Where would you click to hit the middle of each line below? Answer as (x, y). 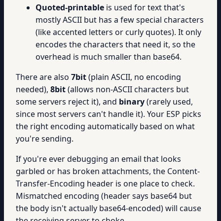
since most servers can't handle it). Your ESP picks (109, 114)
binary (132, 102)
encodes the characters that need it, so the (115, 44)
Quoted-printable (70, 7)
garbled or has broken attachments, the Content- (108, 171)
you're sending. (45, 139)
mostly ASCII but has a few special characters (120, 20)
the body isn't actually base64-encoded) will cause (109, 208)
